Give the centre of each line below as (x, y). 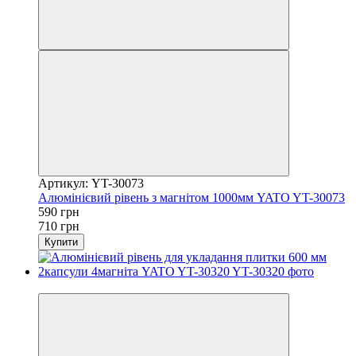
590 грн (59, 211)
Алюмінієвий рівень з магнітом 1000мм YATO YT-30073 (192, 197)
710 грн (59, 226)
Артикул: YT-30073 (91, 183)
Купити (61, 242)
